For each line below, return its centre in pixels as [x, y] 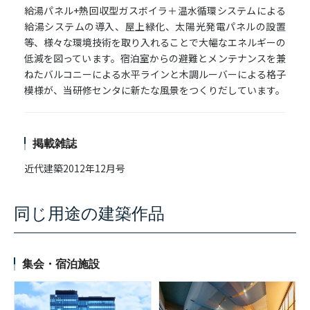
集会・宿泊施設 [61, 264]
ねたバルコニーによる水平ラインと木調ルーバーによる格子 [155, 74]
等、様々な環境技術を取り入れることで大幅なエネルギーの [155, 43]
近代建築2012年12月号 [75, 168]
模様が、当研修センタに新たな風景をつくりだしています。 [155, 90]
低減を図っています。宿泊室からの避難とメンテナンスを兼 [155, 58]
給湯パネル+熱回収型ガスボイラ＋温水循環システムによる [155, 11]
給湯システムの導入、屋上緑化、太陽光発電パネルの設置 [155, 27]
